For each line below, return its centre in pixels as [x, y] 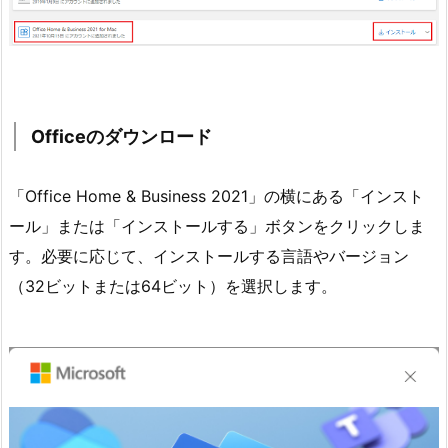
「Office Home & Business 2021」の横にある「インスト [216, 195]
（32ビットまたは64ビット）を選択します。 [173, 285]
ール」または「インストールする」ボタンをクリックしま [217, 225]
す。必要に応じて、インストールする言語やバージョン [209, 255]
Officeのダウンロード [121, 136]
